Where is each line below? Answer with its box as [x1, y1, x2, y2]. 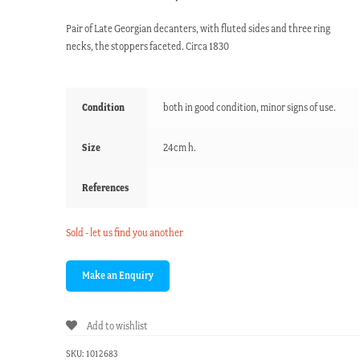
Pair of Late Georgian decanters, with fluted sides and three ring [66, 22, 331, 35]
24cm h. [163, 141, 197, 154]
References [82, 182, 129, 194]
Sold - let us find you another [66, 227, 184, 239]
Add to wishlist [87, 320, 149, 333]
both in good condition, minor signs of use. [163, 101, 337, 114]
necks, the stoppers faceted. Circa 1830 [66, 40, 230, 53]
